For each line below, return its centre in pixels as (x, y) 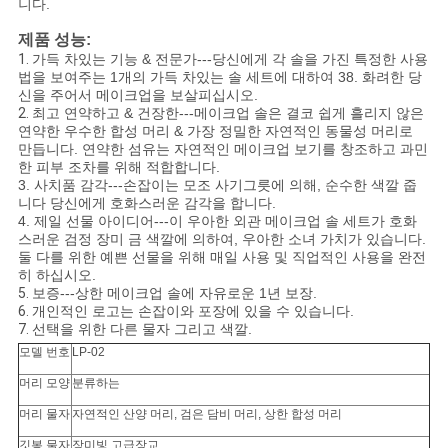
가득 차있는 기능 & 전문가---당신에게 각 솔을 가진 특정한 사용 (229, 59)
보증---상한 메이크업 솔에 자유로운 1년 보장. (174, 293)
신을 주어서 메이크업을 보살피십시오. (137, 95)
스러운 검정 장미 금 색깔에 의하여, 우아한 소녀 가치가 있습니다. (221, 239)
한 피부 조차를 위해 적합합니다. (118, 167)
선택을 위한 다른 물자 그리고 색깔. (141, 329)
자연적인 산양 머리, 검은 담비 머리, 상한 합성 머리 (206, 414)
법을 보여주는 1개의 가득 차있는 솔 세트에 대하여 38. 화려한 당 (219, 77)
